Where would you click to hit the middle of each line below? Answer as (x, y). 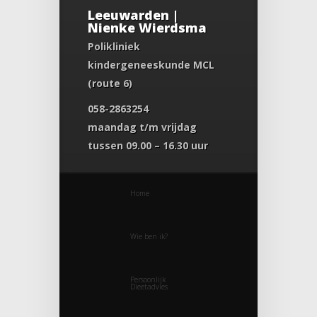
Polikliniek (114, 46)
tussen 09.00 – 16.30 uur (148, 145)
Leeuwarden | (133, 15)
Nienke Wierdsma (147, 27)
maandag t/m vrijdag (142, 127)
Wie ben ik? (149, 236)
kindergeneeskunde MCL (151, 64)
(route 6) (110, 83)
